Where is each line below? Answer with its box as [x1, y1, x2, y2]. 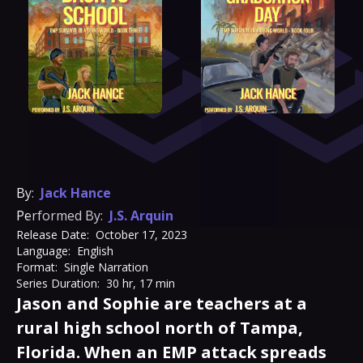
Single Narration [64, 259, 148, 275]
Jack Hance [41, 184, 111, 202]
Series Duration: [16, 275, 100, 291]
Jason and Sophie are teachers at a [16, 293, 307, 314]
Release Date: [16, 227, 89, 242]
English [77, 243, 113, 258]
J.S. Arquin [109, 207, 173, 224]
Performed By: [16, 207, 103, 224]
